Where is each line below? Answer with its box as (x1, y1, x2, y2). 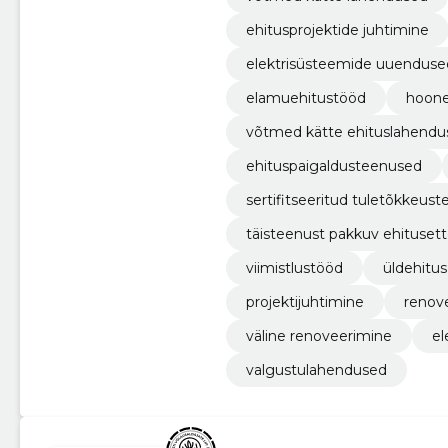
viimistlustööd (245, 258, 343, 277)
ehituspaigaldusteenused (245, 156, 422, 175)
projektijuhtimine (245, 292, 364, 311)
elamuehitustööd (245, 88, 366, 107)
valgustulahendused (245, 360, 387, 379)
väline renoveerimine (245, 326, 392, 345)
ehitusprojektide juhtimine (245, 20, 429, 39)
